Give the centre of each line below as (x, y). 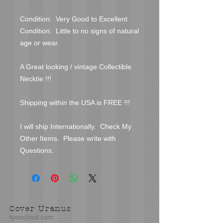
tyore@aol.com (31, 217)
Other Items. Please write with (68, 138)
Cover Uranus (42, 208)
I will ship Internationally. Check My (76, 126)
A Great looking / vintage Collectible (76, 66)
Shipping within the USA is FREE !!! (75, 102)
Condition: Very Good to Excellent (74, 19)
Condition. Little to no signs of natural (79, 31)
